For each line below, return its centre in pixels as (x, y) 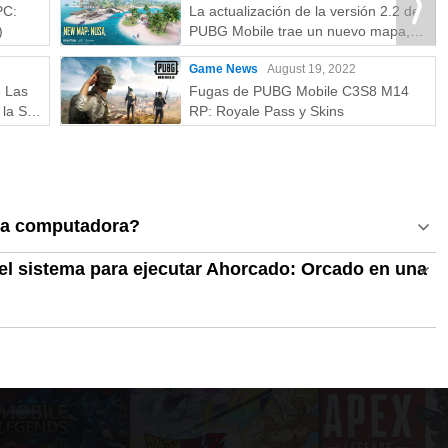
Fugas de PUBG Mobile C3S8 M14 (299, 91)
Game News (223, 69)
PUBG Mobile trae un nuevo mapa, (299, 31)
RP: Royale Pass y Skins (266, 111)
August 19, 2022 (311, 69)
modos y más (231, 51)
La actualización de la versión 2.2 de (304, 11)
